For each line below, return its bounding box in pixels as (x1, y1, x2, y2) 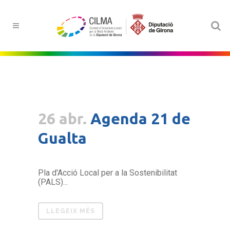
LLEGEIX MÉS (46, 207, 95, 215)
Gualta (38, 129, 87, 147)
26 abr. (38, 110, 87, 127)
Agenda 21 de (90, 110, 190, 127)
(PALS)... (38, 177, 68, 187)
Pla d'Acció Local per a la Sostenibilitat (38, 168, 177, 178)
